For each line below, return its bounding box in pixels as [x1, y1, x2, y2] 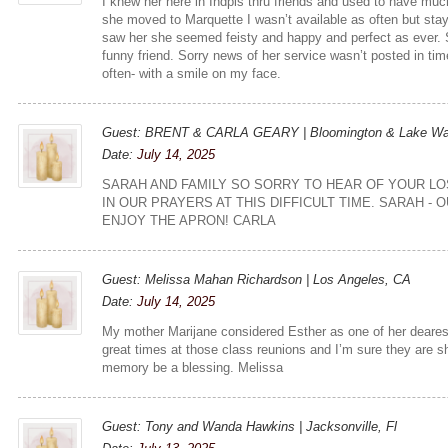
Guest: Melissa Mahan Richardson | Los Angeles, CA [102, 271, 412, 287]
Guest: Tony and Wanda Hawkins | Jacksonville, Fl [102, 418, 398, 434]
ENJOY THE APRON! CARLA [102, 212, 277, 228]
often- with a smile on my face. [102, 65, 282, 81]
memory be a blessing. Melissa [102, 359, 284, 375]
